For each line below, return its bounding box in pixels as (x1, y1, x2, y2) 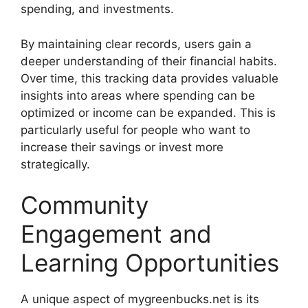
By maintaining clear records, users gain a (21, 36, 252, 51)
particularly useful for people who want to (21, 122, 250, 137)
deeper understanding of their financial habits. (21, 54, 277, 68)
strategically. (21, 157, 90, 171)
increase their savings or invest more (21, 140, 223, 154)
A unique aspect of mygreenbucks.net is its (21, 292, 259, 307)
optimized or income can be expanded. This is (21, 105, 276, 120)
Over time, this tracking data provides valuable (21, 71, 278, 85)
